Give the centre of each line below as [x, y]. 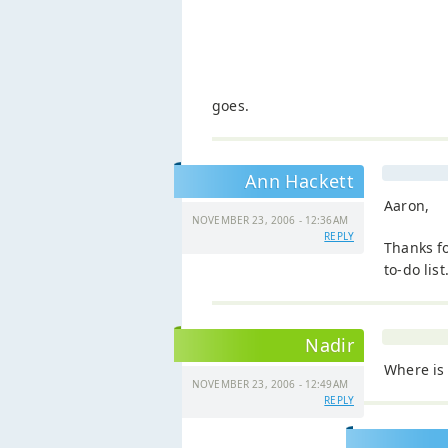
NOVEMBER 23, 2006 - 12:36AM [270, 220]
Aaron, [407, 205]
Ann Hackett [299, 181]
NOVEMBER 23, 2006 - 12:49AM [270, 384]
